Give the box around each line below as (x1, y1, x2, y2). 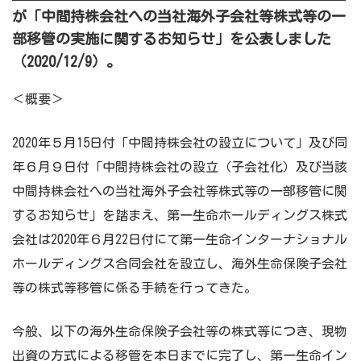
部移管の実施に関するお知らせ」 (12, 31, 230, 46)
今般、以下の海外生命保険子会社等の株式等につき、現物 (12, 325, 347, 338)
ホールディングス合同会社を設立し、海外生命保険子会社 (12, 257, 347, 270)
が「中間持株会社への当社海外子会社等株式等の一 (12, 9, 346, 23)
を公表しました (230, 31, 331, 46)
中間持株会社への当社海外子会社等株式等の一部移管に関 (12, 185, 347, 197)
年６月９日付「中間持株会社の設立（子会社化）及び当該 (12, 160, 347, 173)
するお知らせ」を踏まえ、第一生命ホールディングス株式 (12, 209, 347, 222)
